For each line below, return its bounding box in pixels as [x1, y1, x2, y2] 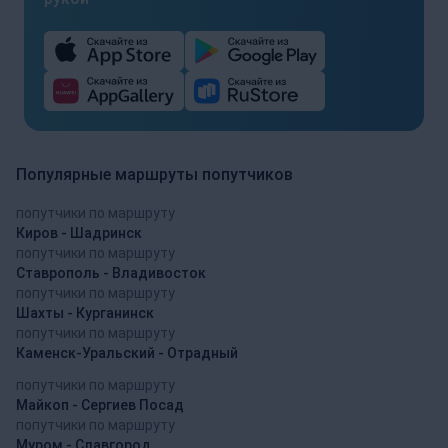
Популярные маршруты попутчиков [16, 164, 293, 184]
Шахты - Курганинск [16, 304, 154, 321]
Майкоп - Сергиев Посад [16, 396, 184, 413]
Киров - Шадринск [16, 224, 142, 241]
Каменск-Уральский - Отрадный [16, 344, 238, 361]
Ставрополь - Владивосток [16, 264, 206, 281]
